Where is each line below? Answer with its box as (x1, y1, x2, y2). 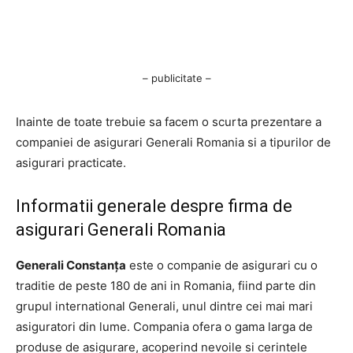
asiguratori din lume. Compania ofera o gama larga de (16, 318, 313, 334)
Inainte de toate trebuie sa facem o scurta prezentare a (16, 113, 321, 129)
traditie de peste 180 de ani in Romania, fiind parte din (16, 277, 316, 293)
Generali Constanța (16, 257, 126, 273)
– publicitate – (142, 71, 211, 84)
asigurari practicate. (16, 154, 126, 170)
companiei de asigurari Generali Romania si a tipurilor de (16, 134, 331, 150)
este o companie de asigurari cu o (126, 257, 318, 273)
